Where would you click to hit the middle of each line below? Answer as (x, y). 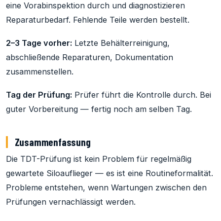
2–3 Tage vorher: (39, 43)
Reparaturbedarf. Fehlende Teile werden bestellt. (98, 20)
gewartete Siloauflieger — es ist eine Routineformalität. (110, 173)
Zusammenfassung (53, 142)
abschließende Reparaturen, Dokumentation (90, 57)
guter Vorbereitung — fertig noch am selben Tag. (99, 109)
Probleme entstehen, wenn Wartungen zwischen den (106, 187)
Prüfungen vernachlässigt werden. (71, 202)
